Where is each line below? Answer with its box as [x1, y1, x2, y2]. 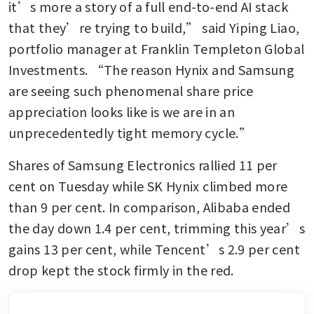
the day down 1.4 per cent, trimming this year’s [8, 219, 305, 238]
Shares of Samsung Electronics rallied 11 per [8, 156, 278, 175]
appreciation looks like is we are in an [8, 102, 235, 121]
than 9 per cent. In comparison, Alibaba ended [8, 198, 291, 217]
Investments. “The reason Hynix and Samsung [8, 60, 295, 79]
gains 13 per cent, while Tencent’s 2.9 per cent [8, 240, 300, 259]
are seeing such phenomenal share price [8, 81, 254, 100]
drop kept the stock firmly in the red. [8, 261, 238, 280]
